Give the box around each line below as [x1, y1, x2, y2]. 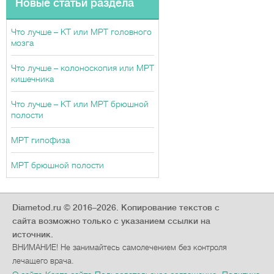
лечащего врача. [12, 256, 74, 265]
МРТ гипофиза [11, 135, 70, 145]
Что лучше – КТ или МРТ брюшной [11, 99, 149, 109]
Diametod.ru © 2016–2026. [12, 202, 121, 212]
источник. [12, 229, 53, 239]
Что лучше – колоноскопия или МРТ [11, 63, 154, 73]
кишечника [11, 74, 54, 84]
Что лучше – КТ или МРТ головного [11, 27, 152, 37]
